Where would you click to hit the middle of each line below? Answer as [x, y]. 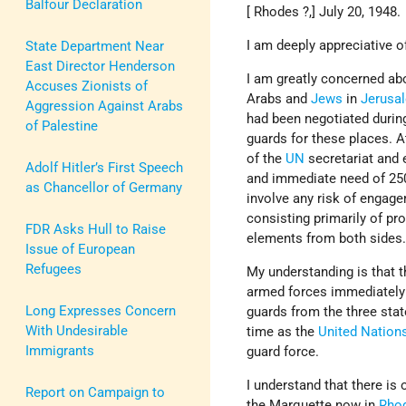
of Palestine [62, 126]
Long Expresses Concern [101, 310]
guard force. [283, 352]
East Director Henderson [100, 66]
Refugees [53, 269]
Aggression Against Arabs [104, 106]
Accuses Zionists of [87, 86]
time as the [283, 332]
